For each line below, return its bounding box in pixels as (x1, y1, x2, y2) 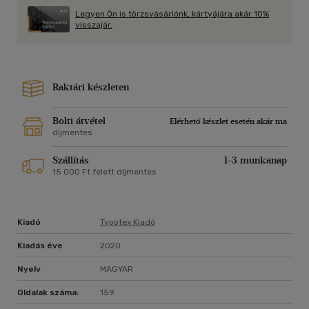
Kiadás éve (17, 240, 63, 250)
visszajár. (75, 19, 112, 30)
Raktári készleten (52, 81, 129, 93)
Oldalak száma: (17, 287, 79, 297)
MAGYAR (100, 263, 133, 274)
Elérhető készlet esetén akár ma (170, 116, 287, 126)
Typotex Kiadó (100, 217, 155, 227)
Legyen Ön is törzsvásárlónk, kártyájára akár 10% (75, 8, 269, 19)
